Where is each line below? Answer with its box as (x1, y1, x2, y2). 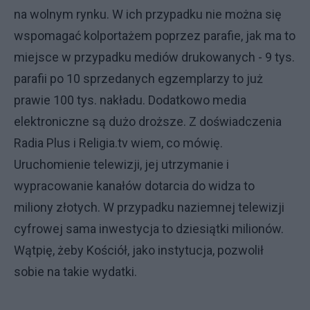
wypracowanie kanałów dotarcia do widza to (14, 179, 255, 193)
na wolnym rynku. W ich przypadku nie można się (14, 7, 282, 21)
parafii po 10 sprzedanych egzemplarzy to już (14, 71, 263, 86)
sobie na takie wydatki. (14, 264, 140, 279)
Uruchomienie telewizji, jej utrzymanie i (14, 157, 229, 172)
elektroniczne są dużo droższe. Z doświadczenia (14, 114, 282, 129)
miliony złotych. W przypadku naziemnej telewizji (14, 200, 284, 215)
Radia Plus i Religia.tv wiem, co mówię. (14, 136, 226, 150)
